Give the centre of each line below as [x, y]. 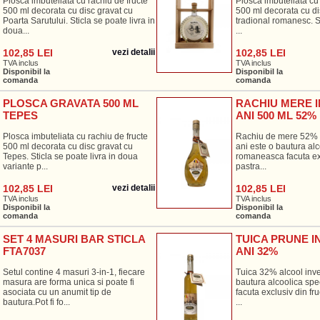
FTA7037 [24, 251]
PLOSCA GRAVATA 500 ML [70, 103]
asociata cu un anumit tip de [57, 292]
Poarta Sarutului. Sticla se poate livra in [79, 21]
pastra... [251, 166]
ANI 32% [256, 251]
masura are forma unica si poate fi [68, 282]
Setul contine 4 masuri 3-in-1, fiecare [74, 272]
